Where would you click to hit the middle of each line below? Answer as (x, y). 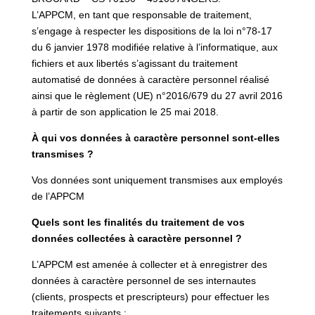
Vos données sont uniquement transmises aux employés (157, 180)
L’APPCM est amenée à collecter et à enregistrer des (149, 264)
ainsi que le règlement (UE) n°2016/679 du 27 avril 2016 (157, 95)
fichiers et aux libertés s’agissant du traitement (134, 63)
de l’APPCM (58, 196)
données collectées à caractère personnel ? (136, 238)
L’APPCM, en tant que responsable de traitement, (141, 14)
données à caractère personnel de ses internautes (143, 280)
